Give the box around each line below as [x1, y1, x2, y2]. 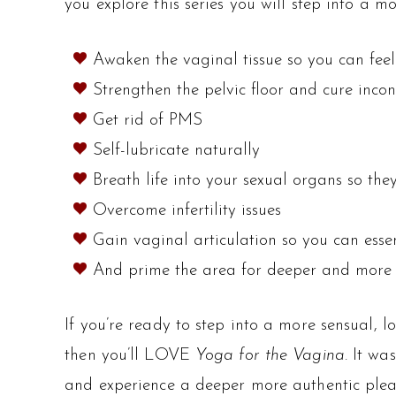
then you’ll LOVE [65, 347, 195, 365]
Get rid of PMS [92, 111, 202, 129]
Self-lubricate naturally [92, 141, 260, 159]
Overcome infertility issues [92, 202, 281, 219]
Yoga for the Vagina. [194, 347, 354, 365]
